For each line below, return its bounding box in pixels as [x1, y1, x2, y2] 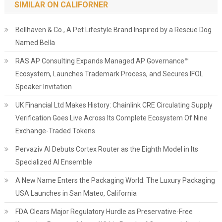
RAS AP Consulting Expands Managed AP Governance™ [15, 57, 189, 65]
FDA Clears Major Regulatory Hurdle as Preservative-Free [15, 208, 193, 216]
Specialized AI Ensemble [15, 158, 92, 166]
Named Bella [15, 39, 55, 47]
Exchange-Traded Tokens [15, 127, 95, 135]
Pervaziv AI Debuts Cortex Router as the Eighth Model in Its [15, 145, 198, 153]
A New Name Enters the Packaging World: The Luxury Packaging [15, 176, 215, 184]
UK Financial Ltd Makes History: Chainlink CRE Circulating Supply [15, 101, 213, 109]
